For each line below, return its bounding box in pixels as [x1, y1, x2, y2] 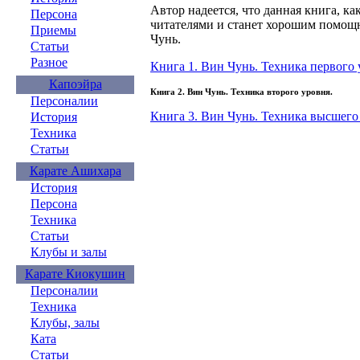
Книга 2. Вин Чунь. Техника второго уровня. [150, 87, 333, 96]
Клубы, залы [31, 316, 100, 329]
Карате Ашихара [29, 164, 121, 178]
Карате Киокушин [25, 267, 125, 280]
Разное [31, 55, 67, 69]
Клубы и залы [31, 245, 107, 259]
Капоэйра [48, 77, 102, 91]
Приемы [31, 23, 76, 37]
